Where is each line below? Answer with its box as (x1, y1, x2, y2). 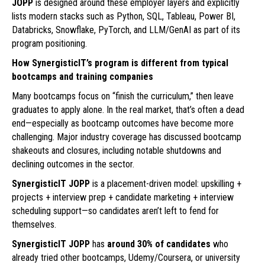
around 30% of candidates (107, 238, 211, 250)
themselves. (12, 219, 56, 231)
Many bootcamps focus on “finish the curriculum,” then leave (12, 91, 234, 102)
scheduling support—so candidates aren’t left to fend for (12, 205, 219, 217)
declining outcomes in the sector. (12, 159, 134, 170)
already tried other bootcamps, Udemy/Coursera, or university (12, 252, 240, 264)
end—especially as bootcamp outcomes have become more (12, 118, 234, 130)
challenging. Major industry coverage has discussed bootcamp (12, 131, 241, 143)
